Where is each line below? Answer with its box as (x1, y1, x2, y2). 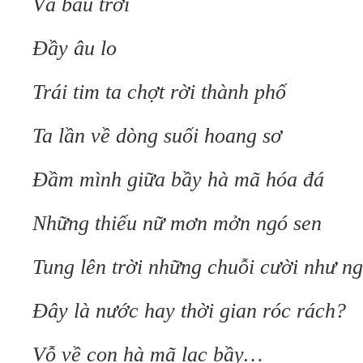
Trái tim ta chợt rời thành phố (32, 80, 286, 104)
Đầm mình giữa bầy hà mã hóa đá (32, 168, 324, 191)
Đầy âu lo (32, 36, 117, 60)
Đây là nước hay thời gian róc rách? (32, 299, 346, 322)
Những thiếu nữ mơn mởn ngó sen (32, 211, 322, 235)
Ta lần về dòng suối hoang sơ (32, 124, 282, 147)
